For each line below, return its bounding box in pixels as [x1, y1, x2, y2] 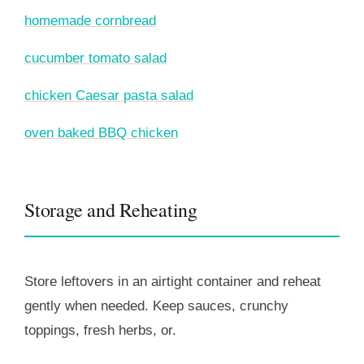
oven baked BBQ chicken [24, 124, 178, 141]
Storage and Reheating [24, 196, 197, 223]
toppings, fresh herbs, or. [24, 322, 176, 338]
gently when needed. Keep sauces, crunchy [24, 297, 288, 314]
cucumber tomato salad [24, 50, 167, 66]
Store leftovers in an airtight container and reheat [24, 273, 321, 289]
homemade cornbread [24, 12, 156, 28]
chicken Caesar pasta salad [24, 87, 193, 103]
